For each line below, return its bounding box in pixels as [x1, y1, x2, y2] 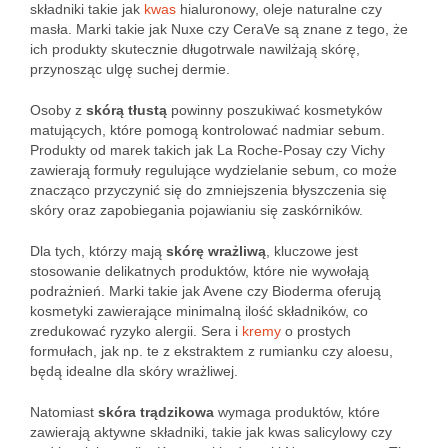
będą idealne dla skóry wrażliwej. [30, 363, 238, 379]
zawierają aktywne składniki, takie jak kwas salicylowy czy [30, 424, 392, 440]
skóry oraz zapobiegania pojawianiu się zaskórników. [30, 202, 363, 218]
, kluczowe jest [266, 243, 358, 259]
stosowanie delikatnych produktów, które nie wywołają [30, 263, 369, 279]
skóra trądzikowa [98, 404, 214, 420]
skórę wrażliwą [166, 243, 266, 259]
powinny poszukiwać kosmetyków [167, 102, 382, 118]
